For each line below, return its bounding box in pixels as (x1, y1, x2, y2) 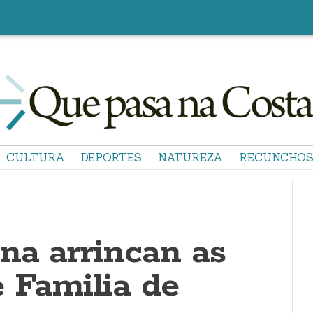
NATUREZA (158, 150, 223, 164)
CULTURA (6, 150, 65, 164)
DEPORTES (81, 150, 142, 164)
